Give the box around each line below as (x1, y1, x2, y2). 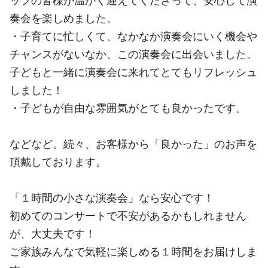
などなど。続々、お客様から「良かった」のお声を (10, 137, 257, 150)
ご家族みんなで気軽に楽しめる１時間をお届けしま (10, 245, 257, 258)
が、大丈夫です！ (10, 227, 96, 240)
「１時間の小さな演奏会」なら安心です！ (10, 191, 214, 204)
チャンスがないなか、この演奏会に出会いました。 (10, 47, 257, 60)
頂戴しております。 (10, 155, 106, 168)
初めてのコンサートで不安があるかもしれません (10, 209, 246, 222)
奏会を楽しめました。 (10, 11, 117, 25)
